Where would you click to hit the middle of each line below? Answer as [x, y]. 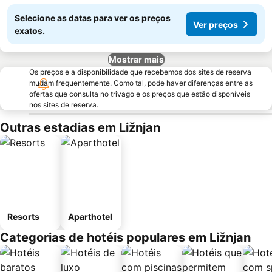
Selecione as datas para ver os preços [93, 18]
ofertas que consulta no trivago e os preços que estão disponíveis [140, 94]
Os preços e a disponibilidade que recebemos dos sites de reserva [140, 72]
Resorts [23, 216]
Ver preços [216, 24]
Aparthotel [90, 216]
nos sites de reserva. [64, 105]
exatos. [30, 31]
